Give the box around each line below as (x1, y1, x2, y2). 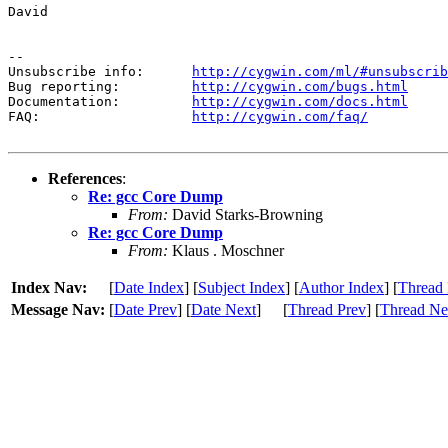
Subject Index (198, 278, 285, 296)
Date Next (191, 300, 256, 318)
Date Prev (114, 300, 177, 318)
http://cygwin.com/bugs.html (192, 78, 408, 94)
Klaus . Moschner (168, 241, 284, 259)
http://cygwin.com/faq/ (192, 108, 368, 124)
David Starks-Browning (168, 205, 323, 223)
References (48, 169, 122, 187)
